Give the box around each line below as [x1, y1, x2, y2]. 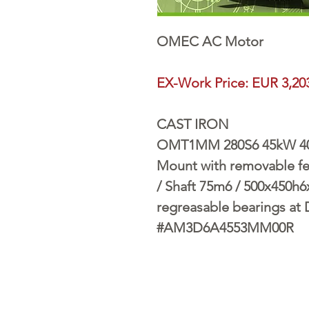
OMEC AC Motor [157, 33, 267, 50]
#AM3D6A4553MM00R [157, 219, 294, 237]
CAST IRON [157, 116, 229, 133]
